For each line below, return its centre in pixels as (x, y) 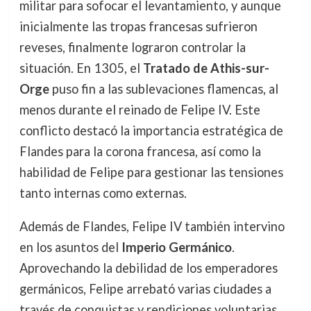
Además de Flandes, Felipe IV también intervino (152, 227)
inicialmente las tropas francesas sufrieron (138, 26)
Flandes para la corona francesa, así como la (140, 151)
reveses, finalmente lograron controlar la (132, 47)
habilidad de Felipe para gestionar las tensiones (151, 172)
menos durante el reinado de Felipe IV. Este (140, 109)
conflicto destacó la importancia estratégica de (151, 130)
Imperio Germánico (176, 247)
